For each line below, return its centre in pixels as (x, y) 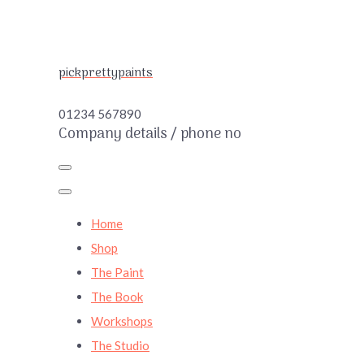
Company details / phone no (150, 134)
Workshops (122, 321)
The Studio (120, 345)
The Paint (117, 272)
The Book (117, 297)
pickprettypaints (106, 73)
